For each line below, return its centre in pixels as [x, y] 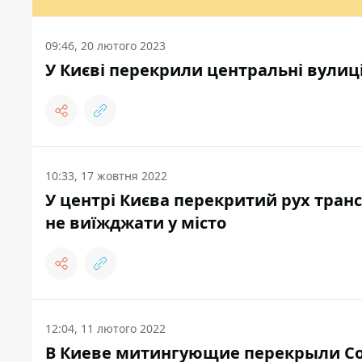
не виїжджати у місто [136, 223]
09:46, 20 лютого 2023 [105, 46]
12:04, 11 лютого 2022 [105, 329]
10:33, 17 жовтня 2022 [106, 176]
